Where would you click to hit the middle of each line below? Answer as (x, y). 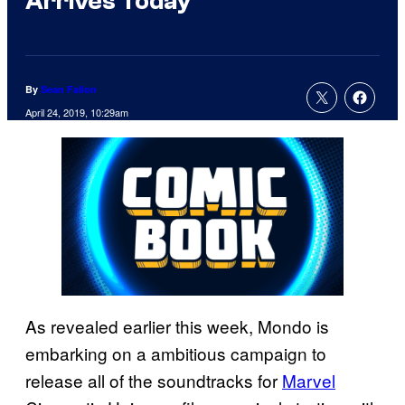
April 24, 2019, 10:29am (77, 113)
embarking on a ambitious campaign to (176, 353)
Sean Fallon (69, 89)
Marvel (309, 380)
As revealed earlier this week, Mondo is (177, 325)
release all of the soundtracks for (154, 380)
